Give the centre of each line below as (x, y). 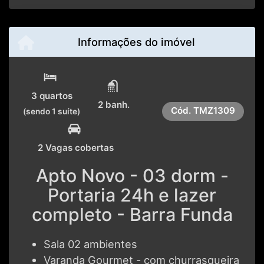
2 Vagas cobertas (76, 148)
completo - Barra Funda (132, 215)
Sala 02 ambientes (90, 244)
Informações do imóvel (136, 42)
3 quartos (52, 96)
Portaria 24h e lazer (132, 195)
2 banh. (114, 105)
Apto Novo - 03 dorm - (132, 176)
